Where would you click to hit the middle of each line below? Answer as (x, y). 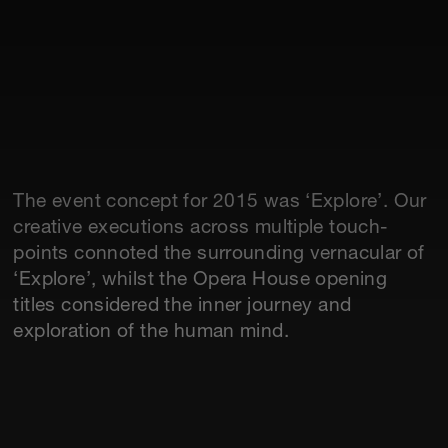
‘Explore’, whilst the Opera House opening (200, 281)
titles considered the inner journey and (182, 307)
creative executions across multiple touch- (200, 229)
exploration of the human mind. (151, 333)
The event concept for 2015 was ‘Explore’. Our (220, 203)
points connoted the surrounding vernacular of (219, 255)
